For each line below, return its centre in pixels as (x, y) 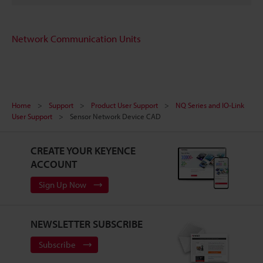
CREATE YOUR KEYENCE (83, 150)
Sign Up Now (62, 184)
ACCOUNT (53, 164)
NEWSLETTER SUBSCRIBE (86, 224)
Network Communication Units (76, 38)
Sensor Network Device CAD (115, 116)
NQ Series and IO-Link (210, 105)
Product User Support (124, 105)
